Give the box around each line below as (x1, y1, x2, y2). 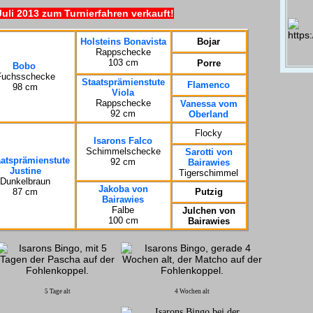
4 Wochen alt (174, 287, 210, 295)
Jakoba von (98, 183, 148, 194)
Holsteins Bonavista (80, 36, 166, 47)
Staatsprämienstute (81, 76, 165, 87)
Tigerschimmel (179, 167, 238, 178)
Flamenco (187, 79, 230, 90)
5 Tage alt (44, 287, 71, 295)
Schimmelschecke (85, 145, 161, 156)
